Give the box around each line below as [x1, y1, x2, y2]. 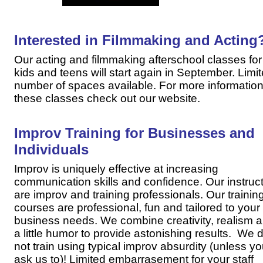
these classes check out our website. [14, 92, 200, 105]
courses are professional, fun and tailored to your [14, 201, 260, 214]
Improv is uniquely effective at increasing [14, 163, 218, 176]
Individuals [14, 141, 89, 158]
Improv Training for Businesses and [14, 125, 255, 141]
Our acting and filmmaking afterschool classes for [14, 53, 262, 66]
